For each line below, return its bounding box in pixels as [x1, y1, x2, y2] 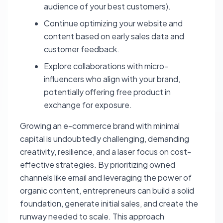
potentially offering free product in [44, 87, 171, 97]
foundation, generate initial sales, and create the [20, 198, 198, 209]
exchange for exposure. [44, 100, 132, 110]
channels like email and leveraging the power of [20, 172, 192, 183]
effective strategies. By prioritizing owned [20, 159, 175, 170]
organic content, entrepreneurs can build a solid [20, 185, 194, 196]
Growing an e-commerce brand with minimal [20, 120, 180, 131]
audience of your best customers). [44, 1, 171, 11]
